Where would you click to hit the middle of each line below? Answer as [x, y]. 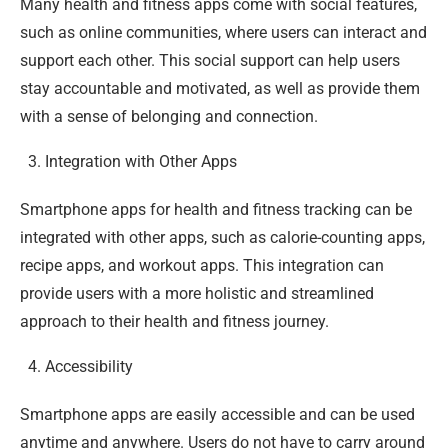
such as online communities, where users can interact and [223, 32]
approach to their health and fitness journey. [174, 321]
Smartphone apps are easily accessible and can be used [217, 414]
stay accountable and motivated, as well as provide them [220, 88]
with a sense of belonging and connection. [169, 116]
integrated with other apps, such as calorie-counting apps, [222, 237]
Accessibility [89, 366]
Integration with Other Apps [141, 161]
